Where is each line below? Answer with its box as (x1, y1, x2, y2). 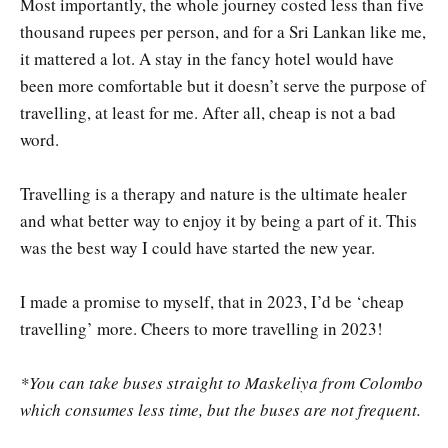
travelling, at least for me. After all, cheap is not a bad (20, 100, 396, 124)
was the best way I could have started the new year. (20, 235, 375, 259)
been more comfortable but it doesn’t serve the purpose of (20, 73, 426, 97)
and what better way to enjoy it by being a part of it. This (20, 208, 417, 232)
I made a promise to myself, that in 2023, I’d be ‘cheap (20, 290, 404, 314)
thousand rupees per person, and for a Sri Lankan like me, (20, 19, 426, 43)
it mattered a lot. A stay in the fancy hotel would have (20, 46, 394, 70)
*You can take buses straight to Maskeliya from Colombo (20, 371, 423, 395)
